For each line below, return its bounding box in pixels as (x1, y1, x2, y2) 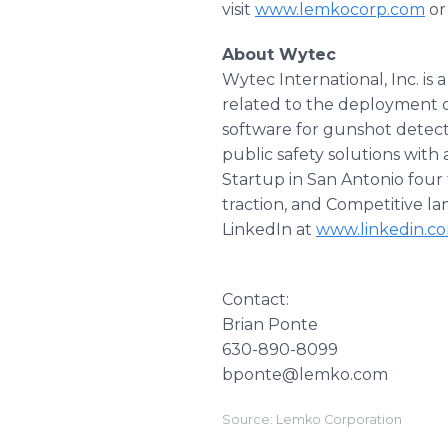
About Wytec (222, 45, 336, 64)
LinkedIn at (222, 220, 316, 239)
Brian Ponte (222, 315, 318, 334)
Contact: (222, 290, 289, 309)
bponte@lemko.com (222, 365, 388, 384)
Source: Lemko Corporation (222, 412, 402, 427)
